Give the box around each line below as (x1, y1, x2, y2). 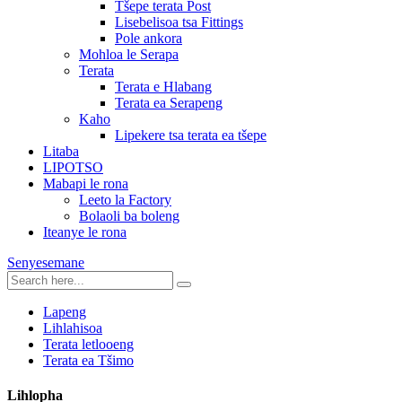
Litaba (43, 144, 79, 159)
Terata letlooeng (43, 336, 134, 352)
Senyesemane (7, 255, 84, 270)
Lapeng (43, 304, 86, 319)
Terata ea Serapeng (115, 95, 223, 110)
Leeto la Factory (79, 192, 171, 207)
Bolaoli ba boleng (79, 208, 179, 223)
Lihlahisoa (43, 320, 102, 336)
